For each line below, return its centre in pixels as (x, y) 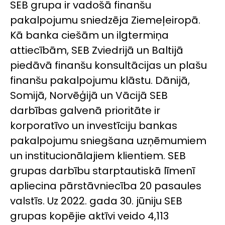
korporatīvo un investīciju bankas (94, 125)
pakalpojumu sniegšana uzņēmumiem (108, 140)
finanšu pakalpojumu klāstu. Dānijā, (100, 80)
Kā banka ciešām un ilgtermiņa (89, 35)
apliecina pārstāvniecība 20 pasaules (106, 186)
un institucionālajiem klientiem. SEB (98, 155)
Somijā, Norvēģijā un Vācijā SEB (89, 95)
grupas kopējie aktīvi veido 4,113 (89, 216)
